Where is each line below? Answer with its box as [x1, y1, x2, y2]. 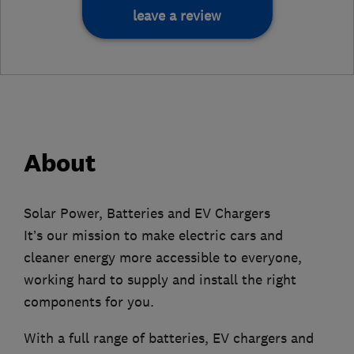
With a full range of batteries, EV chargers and [24, 330, 314, 348]
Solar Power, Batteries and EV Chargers [24, 205, 270, 223]
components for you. [24, 293, 154, 311]
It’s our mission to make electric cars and [24, 227, 283, 245]
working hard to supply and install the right [24, 271, 296, 289]
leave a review [133, 7, 221, 25]
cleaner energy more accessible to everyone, [24, 249, 302, 267]
